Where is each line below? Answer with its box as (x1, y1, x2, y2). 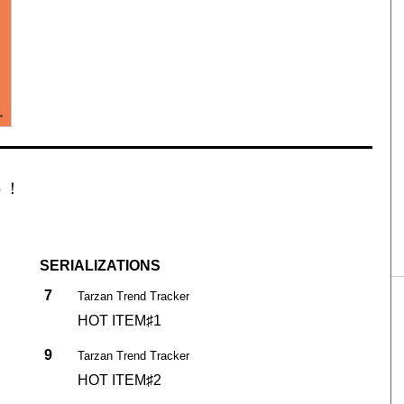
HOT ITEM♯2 (77, 372, 161, 388)
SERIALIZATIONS (39, 257, 161, 273)
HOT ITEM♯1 (77, 312, 161, 328)
